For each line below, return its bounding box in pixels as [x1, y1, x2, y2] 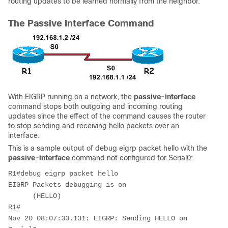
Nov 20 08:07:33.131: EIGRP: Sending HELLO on [8, 214, 187, 222]
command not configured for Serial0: [70, 154, 193, 162]
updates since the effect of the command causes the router [8, 112, 206, 120]
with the [179, 144, 207, 152]
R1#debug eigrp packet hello [8, 169, 118, 178]
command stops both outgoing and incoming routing [8, 102, 183, 110]
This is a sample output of [8, 144, 95, 152]
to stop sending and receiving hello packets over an [8, 122, 179, 130]
